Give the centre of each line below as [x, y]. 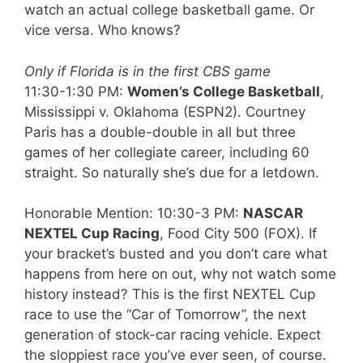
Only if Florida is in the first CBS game [147, 71]
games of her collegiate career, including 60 [167, 152]
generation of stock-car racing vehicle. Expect [173, 335]
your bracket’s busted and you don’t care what [176, 254]
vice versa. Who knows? [102, 30]
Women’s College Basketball [224, 91]
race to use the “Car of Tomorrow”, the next [165, 314]
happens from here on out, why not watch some [180, 274]
